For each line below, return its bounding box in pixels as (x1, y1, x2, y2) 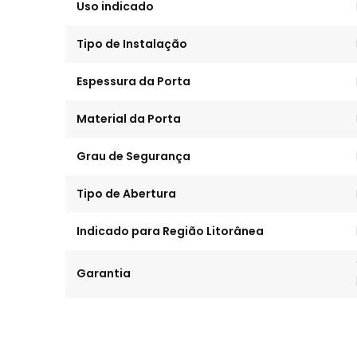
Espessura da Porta (76, 73, 190, 89)
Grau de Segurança (76, 148, 190, 164)
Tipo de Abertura (76, 186, 176, 202)
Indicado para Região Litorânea (76, 223, 264, 239)
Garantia (76, 265, 131, 281)
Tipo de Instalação (76, 36, 187, 52)
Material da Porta (76, 111, 181, 127)
